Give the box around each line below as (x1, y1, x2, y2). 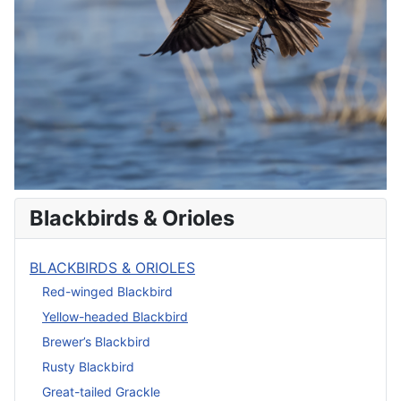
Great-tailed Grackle (42, 383, 160, 399)
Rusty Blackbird (42, 358, 134, 374)
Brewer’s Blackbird (42, 333, 150, 349)
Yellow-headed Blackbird (42, 308, 188, 324)
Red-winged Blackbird (42, 283, 173, 299)
